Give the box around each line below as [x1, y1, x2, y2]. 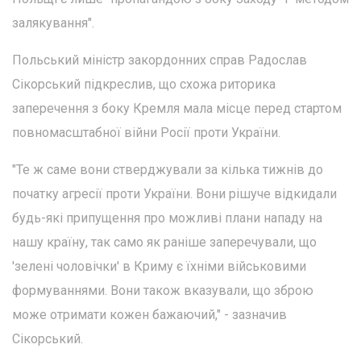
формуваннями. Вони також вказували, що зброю [12, 283, 313, 299]
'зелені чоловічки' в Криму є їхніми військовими [12, 259, 306, 275]
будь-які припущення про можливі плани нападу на [12, 210, 322, 226]
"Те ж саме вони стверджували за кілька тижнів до [12, 162, 323, 178]
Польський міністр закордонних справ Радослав [12, 52, 307, 68]
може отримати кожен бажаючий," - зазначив [12, 307, 287, 323]
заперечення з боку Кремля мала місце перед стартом [12, 101, 342, 117]
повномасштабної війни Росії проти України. [12, 125, 280, 141]
